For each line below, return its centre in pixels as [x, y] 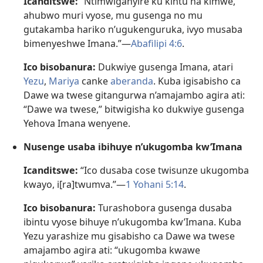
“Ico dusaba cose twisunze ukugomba [163, 170]
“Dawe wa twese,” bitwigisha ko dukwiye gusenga [134, 109]
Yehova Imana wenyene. [77, 123]
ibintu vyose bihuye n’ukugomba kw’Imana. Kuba [132, 222]
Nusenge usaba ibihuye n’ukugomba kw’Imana [133, 146]
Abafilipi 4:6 [156, 43]
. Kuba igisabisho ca [197, 81]
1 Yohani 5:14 [155, 184]
